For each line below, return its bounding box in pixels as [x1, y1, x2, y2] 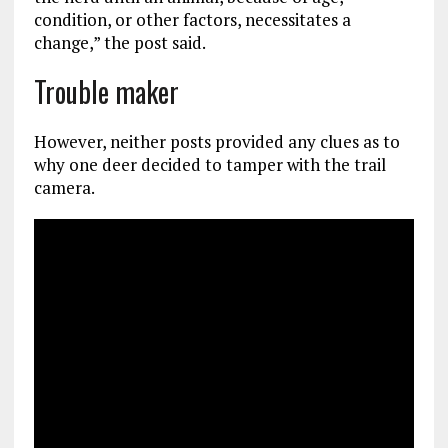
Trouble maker [33, 70, 179, 112]
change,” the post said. [33, 30, 206, 54]
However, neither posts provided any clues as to [33, 129, 400, 153]
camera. [33, 175, 95, 199]
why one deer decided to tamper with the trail [33, 152, 386, 176]
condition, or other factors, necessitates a [33, 7, 351, 31]
